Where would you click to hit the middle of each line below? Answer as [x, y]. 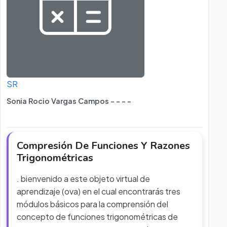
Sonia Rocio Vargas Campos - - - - [69, 101]
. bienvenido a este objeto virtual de [83, 179]
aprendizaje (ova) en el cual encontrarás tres [99, 191]
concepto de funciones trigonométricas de [97, 217]
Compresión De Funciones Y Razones [103, 146]
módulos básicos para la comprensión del [92, 204]
